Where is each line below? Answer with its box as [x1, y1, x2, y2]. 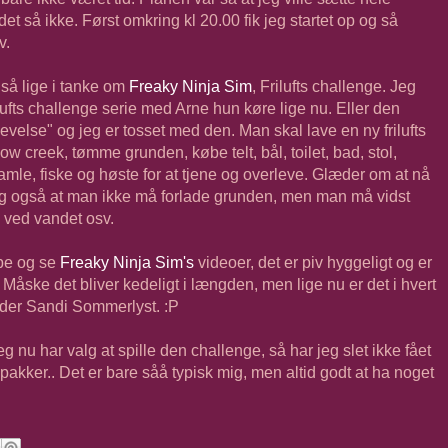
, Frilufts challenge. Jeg [252, 78, 416, 95]
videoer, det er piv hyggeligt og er [194, 254, 432, 271]
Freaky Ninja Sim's [60, 254, 194, 271]
